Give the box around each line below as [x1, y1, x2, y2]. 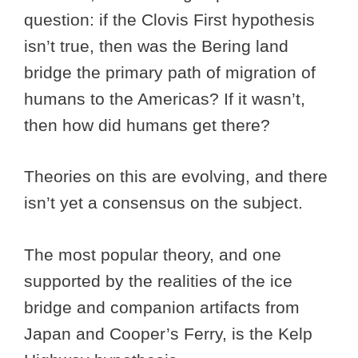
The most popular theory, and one [24, 245, 281, 264]
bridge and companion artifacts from [24, 297, 300, 316]
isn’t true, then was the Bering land [24, 36, 288, 55]
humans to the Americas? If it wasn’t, [24, 89, 305, 108]
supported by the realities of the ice [24, 271, 292, 290]
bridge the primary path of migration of [24, 62, 316, 82]
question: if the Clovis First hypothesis [24, 10, 315, 29]
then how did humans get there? [24, 115, 270, 134]
